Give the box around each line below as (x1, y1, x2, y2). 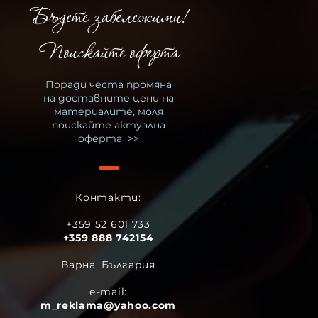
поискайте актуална (52, 119, 165, 131)
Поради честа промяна (45, 78, 172, 91)
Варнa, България (61, 258, 155, 271)
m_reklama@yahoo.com (40, 299, 177, 312)
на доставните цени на (43, 92, 174, 104)
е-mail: (89, 285, 127, 298)
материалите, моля (54, 105, 163, 118)
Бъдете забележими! (29, 1, 188, 34)
